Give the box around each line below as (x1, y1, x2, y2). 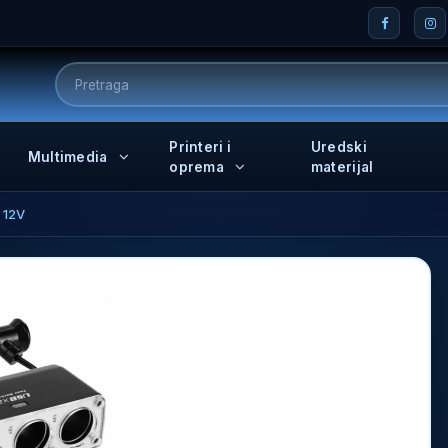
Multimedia (27, 149, 111, 165)
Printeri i (169, 139, 232, 155)
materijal (310, 159, 374, 175)
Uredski (310, 139, 367, 155)
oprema (169, 159, 228, 175)
